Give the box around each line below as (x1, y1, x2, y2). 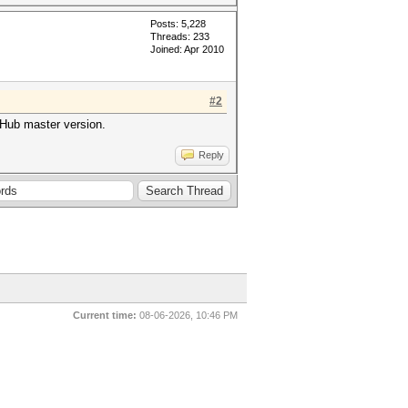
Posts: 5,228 (150, 18, 206, 29)
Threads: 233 (150, 31, 209, 42)
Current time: (73, 310, 137, 321)
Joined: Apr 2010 (150, 44, 224, 55)
